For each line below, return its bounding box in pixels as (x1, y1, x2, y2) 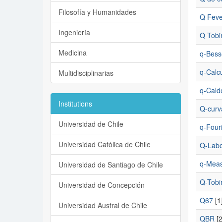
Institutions (58, 99, 92, 109)
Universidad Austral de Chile (58, 200, 147, 210)
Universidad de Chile (58, 119, 123, 129)
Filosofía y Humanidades (58, 7, 136, 17)
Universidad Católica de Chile (58, 139, 151, 149)
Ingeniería (58, 27, 90, 37)
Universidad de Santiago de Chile (58, 160, 163, 169)
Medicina (58, 48, 87, 57)
